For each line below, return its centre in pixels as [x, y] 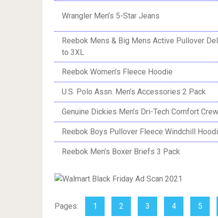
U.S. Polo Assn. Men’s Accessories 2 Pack [134, 92]
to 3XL [73, 52]
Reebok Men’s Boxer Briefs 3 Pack [121, 152]
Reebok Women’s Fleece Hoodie [117, 72]
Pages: [67, 206]
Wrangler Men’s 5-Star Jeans [111, 16]
